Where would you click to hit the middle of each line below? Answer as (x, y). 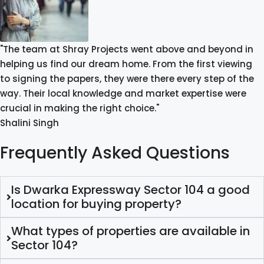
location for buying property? (96, 204)
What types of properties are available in (130, 231)
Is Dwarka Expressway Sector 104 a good (130, 190)
